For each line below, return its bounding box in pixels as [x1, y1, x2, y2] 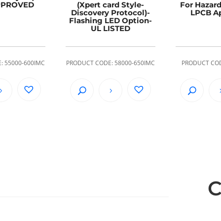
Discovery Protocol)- [71, 7, 150, 17]
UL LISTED [90, 23, 130, 33]
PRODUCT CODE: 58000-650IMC [66, 59, 155, 68]
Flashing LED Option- [69, 15, 152, 25]
